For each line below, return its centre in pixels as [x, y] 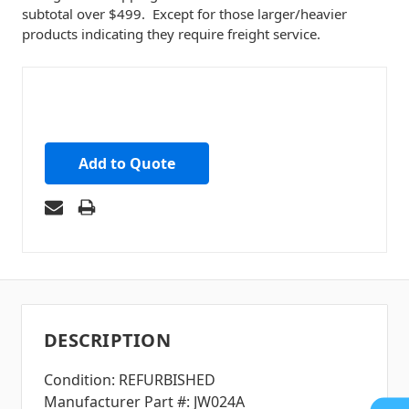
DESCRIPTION [107, 341]
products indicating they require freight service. [171, 33]
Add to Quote [127, 163]
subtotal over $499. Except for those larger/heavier [184, 13]
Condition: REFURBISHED [130, 380]
